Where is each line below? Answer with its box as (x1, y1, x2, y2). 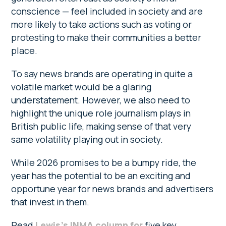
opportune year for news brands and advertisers (11, 183, 214, 195)
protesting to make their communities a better (11, 31, 202, 44)
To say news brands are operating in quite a (11, 68, 193, 80)
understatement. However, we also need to (11, 94, 191, 106)
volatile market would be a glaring (11, 81, 152, 93)
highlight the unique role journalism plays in (11, 107, 191, 120)
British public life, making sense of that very (11, 120, 192, 133)
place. (11, 44, 38, 57)
